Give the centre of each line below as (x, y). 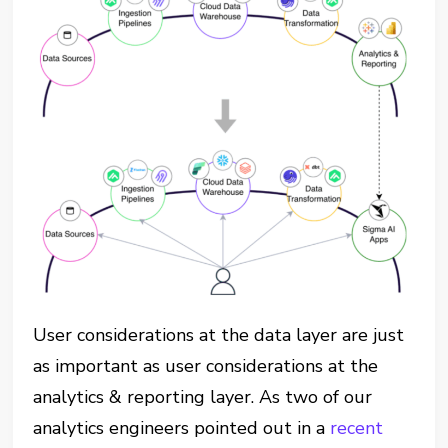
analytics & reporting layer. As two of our (203, 397)
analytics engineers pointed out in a (182, 428)
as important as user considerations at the (206, 366)
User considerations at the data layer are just (219, 335)
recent (357, 428)
